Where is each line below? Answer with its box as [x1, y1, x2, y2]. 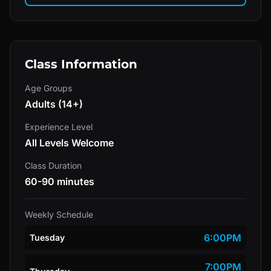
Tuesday [30, 232, 65, 243]
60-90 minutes [25, 175, 94, 188]
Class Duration [25, 160, 82, 171]
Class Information [25, 57, 137, 71]
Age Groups [25, 83, 72, 93]
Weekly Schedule [25, 209, 93, 220]
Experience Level [25, 122, 93, 132]
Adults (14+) [25, 98, 83, 110]
